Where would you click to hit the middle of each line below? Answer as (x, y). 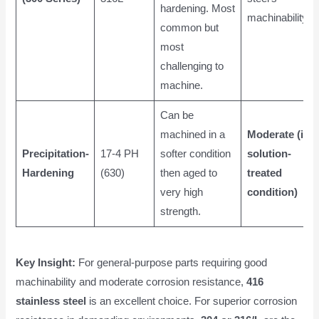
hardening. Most (197, 9)
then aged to (188, 173)
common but (189, 28)
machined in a (192, 135)
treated (264, 173)
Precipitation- (55, 154)
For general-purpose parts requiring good (172, 262)
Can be (177, 116)
